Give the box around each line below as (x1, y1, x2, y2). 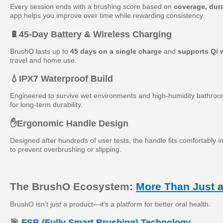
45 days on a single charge (70, 47, 162, 55)
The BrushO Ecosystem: (10, 180, 136, 192)
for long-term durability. (10, 101, 83, 109)
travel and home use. (10, 56, 77, 64)
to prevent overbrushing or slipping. (10, 145, 121, 153)
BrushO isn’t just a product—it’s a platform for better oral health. (10, 200, 211, 208)
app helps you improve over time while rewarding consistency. (10, 11, 205, 19)
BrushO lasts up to (10, 47, 70, 55)
